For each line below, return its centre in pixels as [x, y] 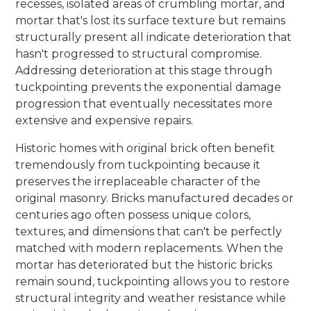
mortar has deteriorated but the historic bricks [144, 264]
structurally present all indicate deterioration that [154, 37]
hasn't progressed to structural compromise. [139, 53]
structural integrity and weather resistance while [151, 298]
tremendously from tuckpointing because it [138, 165]
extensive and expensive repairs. [104, 120]
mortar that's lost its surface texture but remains [151, 20]
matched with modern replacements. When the [150, 248]
